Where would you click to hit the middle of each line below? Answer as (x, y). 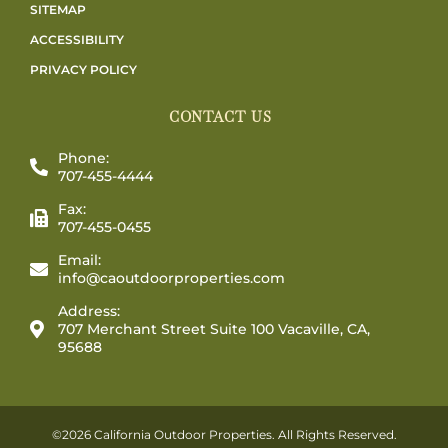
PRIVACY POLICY (83, 69)
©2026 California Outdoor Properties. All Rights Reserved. (224, 434)
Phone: (83, 157)
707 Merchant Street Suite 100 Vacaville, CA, (213, 328)
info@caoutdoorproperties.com (171, 277)
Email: (79, 259)
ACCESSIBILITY (77, 39)
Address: (88, 310)
